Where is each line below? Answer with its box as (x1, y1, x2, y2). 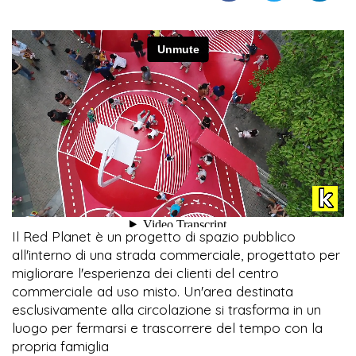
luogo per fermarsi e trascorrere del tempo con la (12, 319, 323, 337)
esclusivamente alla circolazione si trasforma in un (12, 301, 321, 319)
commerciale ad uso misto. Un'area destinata (12, 283, 293, 300)
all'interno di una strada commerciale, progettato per (12, 246, 340, 264)
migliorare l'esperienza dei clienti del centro (12, 265, 279, 282)
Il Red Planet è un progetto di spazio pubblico (12, 228, 296, 246)
